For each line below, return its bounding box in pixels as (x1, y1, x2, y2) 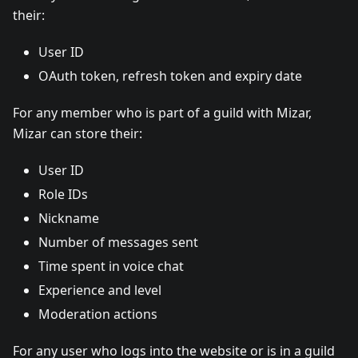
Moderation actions (38, 304, 157, 323)
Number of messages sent (38, 233, 198, 251)
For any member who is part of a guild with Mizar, (13, 103, 312, 121)
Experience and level (38, 280, 161, 299)
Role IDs (38, 185, 88, 203)
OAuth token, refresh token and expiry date (38, 66, 302, 85)
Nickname (38, 209, 99, 227)
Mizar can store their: (13, 124, 142, 142)
